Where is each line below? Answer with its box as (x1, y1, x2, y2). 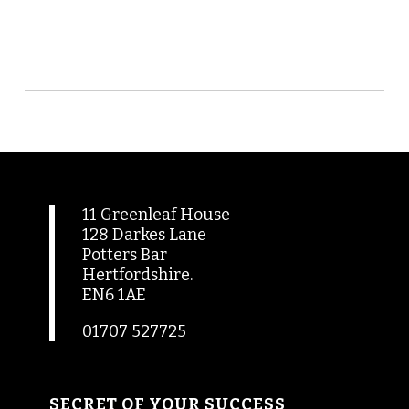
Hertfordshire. (82, 265, 194, 286)
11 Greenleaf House (82, 204, 231, 225)
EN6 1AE (82, 285, 147, 306)
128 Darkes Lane (82, 225, 207, 246)
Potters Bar (82, 245, 168, 266)
